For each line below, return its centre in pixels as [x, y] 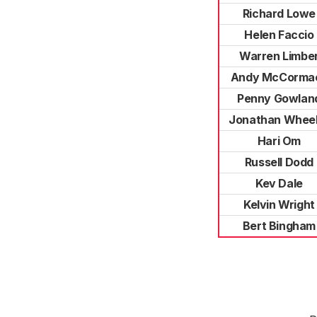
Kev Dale [279, 183]
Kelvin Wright [279, 204]
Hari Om [279, 141]
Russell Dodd [279, 162]
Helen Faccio [279, 35]
